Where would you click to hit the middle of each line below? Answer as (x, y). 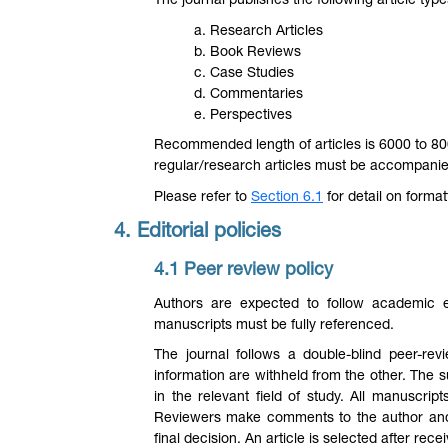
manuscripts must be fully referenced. (274, 325)
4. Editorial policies (197, 233)
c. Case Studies (244, 73)
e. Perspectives (243, 115)
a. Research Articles (258, 31)
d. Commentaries (248, 94)
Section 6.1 (287, 197)
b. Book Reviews (247, 52)
